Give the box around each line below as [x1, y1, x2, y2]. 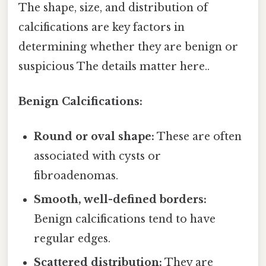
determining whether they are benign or [18, 40, 238, 53]
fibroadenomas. [34, 169, 119, 183]
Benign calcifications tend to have [34, 213, 216, 226]
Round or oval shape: [34, 130, 155, 144]
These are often [154, 130, 242, 144]
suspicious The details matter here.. [18, 59, 210, 73]
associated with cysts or [34, 150, 161, 163]
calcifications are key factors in [18, 20, 185, 34]
